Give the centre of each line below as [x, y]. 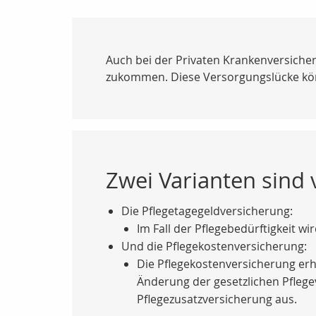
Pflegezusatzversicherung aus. [217, 299]
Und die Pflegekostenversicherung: [214, 246]
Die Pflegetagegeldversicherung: [207, 211]
